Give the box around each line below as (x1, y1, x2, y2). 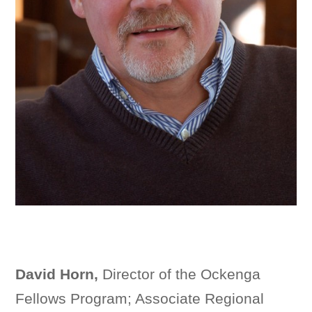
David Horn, (15, 265, 99, 282)
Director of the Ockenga (98, 265, 261, 282)
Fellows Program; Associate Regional (15, 290, 265, 306)
